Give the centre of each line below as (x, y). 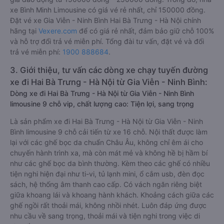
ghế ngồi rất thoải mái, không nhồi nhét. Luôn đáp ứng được (108, 205)
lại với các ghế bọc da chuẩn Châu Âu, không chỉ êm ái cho (106, 142)
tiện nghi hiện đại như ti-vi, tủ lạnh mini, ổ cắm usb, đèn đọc (107, 174)
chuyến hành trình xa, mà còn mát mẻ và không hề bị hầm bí (109, 153)
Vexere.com (58, 31)
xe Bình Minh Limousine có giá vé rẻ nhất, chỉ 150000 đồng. (108, 10)
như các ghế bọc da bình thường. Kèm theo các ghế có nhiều (110, 163)
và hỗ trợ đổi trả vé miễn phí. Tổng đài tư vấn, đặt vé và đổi (107, 41)
